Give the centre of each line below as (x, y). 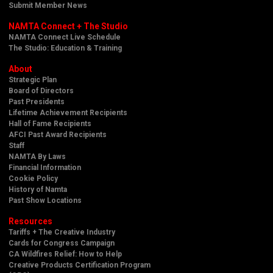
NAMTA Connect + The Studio (68, 26)
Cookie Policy (33, 178)
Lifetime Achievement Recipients (68, 112)
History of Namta (38, 189)
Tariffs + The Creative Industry (62, 232)
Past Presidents (37, 101)
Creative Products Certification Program (80, 265)
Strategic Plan (33, 80)
